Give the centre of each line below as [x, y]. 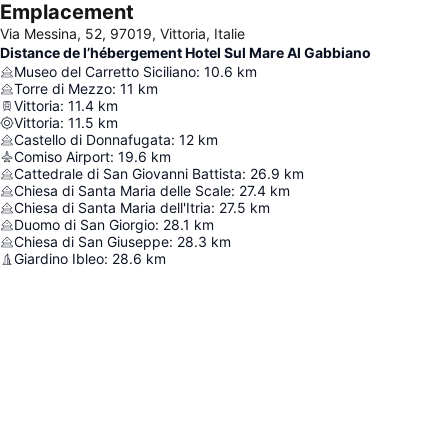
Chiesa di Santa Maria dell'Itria [112, 207]
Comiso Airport [62, 156]
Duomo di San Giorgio [84, 224]
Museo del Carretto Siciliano [105, 71]
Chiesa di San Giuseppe [91, 241]
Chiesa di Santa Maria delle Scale [122, 190]
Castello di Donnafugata [92, 139]
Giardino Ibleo [59, 258]
